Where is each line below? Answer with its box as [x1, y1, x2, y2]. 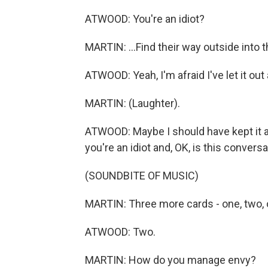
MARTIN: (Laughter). [85, 97, 180, 109]
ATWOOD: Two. [85, 226, 156, 238]
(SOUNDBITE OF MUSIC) [85, 169, 199, 182]
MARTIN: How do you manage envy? [85, 254, 256, 266]
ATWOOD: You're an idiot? [85, 13, 205, 25]
